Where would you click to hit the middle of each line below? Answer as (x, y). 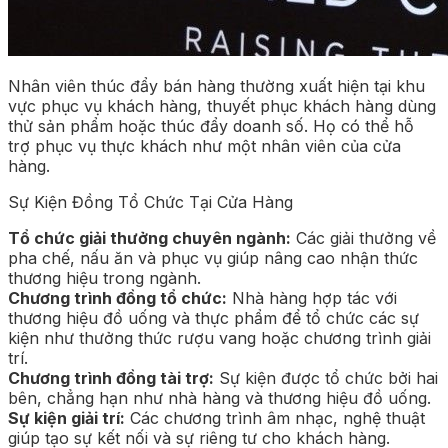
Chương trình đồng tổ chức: (117, 297)
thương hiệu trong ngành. (104, 277)
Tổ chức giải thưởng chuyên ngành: (149, 237)
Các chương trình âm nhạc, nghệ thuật (275, 417)
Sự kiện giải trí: (66, 417)
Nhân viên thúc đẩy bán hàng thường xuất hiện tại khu (216, 85)
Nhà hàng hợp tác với (312, 297)
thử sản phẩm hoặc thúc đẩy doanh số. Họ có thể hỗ (211, 125)
